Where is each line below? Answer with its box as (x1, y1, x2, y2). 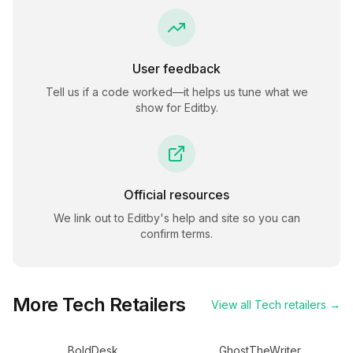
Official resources (124, 187, 229, 203)
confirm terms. (140, 227, 213, 240)
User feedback (132, 61, 221, 76)
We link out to (53, 211, 128, 225)
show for (135, 101, 184, 114)
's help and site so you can (159, 211, 300, 225)
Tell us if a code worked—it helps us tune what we (45, 85, 308, 98)
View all (211, 298, 255, 311)
